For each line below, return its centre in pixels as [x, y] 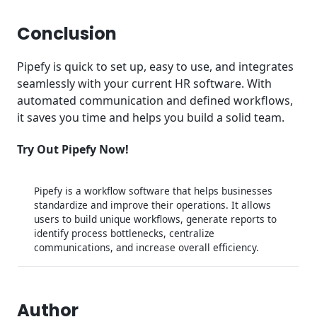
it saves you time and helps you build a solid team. [151, 118]
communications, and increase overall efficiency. [146, 248]
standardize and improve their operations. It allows [152, 205]
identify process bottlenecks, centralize [124, 234]
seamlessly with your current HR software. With [144, 84]
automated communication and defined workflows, [155, 101]
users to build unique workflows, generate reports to [155, 219]
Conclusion [69, 33]
